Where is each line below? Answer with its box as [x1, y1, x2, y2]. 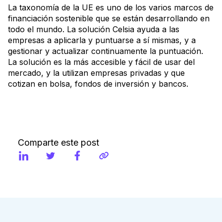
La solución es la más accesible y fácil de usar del [8, 56, 195, 67]
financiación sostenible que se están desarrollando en [8, 13, 210, 23]
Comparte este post [18, 137, 99, 148]
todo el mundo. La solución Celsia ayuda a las [8, 24, 179, 34]
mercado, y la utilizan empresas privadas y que [8, 67, 185, 78]
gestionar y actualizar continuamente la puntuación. [8, 46, 203, 56]
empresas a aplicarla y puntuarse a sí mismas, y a [8, 35, 196, 45]
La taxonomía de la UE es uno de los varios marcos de [8, 2, 214, 12]
